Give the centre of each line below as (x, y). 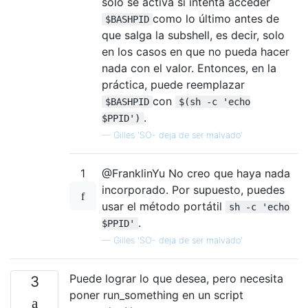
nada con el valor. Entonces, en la (189, 68)
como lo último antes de (216, 19)
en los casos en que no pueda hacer (196, 52)
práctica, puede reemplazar (173, 85)
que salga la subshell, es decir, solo (193, 35)
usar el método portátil (164, 206)
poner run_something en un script (156, 295)
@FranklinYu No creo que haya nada (196, 173)
